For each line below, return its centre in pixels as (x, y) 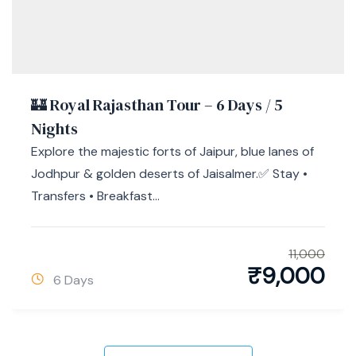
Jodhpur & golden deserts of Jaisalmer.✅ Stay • (169, 173)
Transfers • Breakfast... (95, 195)
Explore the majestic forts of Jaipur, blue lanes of (172, 151)
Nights (54, 128)
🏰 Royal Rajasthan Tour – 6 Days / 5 (157, 104)
